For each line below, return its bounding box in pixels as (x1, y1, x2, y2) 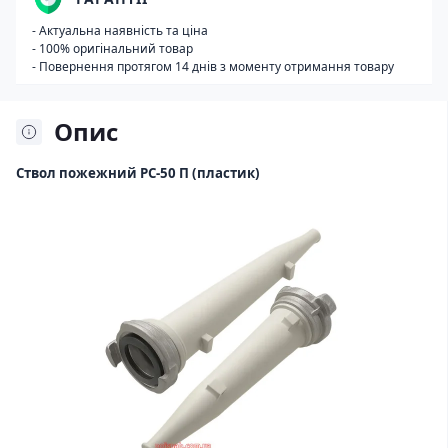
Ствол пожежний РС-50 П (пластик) (16, 164, 260, 182)
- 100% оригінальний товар (32, 40, 193, 57)
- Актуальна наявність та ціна (32, 22, 208, 39)
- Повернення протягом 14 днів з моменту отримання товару (32, 58, 394, 75)
